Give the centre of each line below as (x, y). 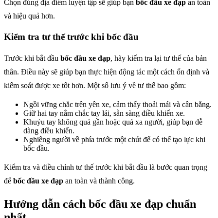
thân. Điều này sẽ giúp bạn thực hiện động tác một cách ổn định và (107, 72)
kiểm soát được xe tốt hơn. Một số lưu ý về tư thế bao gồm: (95, 85)
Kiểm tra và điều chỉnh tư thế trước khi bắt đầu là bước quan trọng (106, 167)
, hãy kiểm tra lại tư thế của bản (159, 58)
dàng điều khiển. (49, 130)
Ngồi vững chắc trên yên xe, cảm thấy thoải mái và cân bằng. (118, 104)
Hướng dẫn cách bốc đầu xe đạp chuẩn (100, 204)
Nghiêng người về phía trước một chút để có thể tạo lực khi (114, 139)
